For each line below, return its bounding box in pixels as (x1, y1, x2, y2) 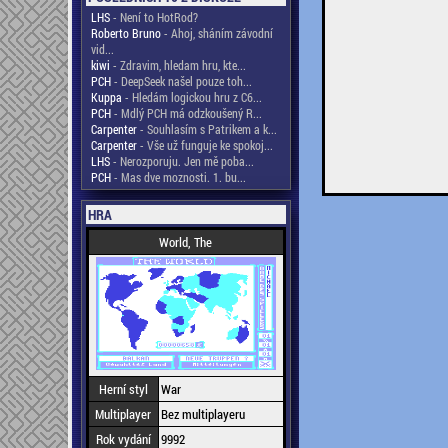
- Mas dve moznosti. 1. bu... (110, 169, 246, 185)
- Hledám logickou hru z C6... (121, 89, 262, 105)
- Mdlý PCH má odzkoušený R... (110, 105, 262, 121)
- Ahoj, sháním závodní (160, 25, 273, 41)
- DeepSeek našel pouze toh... (110, 73, 252, 89)
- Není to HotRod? (109, 9, 198, 25)
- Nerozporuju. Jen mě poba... (109, 153, 254, 169)
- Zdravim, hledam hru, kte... (109, 57, 246, 73)
